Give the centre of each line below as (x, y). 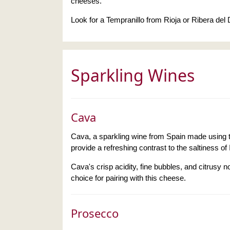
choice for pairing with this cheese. (128, 178)
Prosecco (95, 213)
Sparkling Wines (133, 75)
